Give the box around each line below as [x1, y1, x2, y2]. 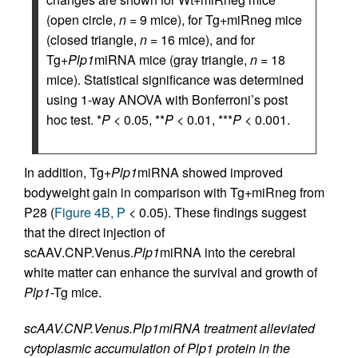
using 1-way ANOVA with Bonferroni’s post [46, 90, 288, 109]
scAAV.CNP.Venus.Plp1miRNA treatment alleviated [24, 319, 315, 338]
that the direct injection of [24, 223, 165, 242]
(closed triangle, [46, 30, 140, 50]
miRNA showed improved [137, 163, 283, 182]
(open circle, [46, 10, 119, 30]
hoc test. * [46, 110, 101, 129]
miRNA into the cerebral [160, 243, 296, 262]
